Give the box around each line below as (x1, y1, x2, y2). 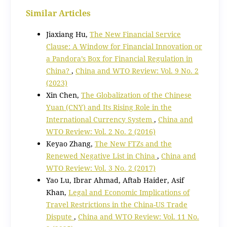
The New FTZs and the (94, 138, 172, 148)
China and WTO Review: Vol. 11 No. (78, 211, 199, 221)
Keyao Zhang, (46, 138, 95, 148)
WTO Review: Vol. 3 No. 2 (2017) (46, 163, 156, 173)
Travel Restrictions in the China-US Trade (46, 199, 187, 209)
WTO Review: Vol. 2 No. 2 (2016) (46, 126, 156, 136)
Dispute (46, 211, 74, 221)
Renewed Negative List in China (46, 150, 157, 161)
